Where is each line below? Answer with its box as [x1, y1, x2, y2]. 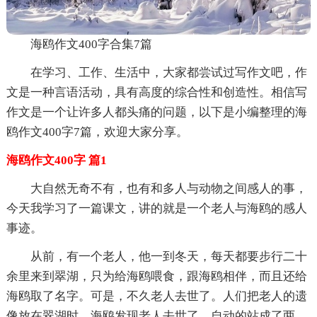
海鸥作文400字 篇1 [6, 153, 107, 167]
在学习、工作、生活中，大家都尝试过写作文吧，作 [30, 65, 307, 79]
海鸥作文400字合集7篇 [30, 37, 152, 51]
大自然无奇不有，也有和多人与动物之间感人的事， [30, 181, 307, 195]
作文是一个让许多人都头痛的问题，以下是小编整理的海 [6, 105, 307, 119]
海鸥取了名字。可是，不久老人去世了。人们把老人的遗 [6, 289, 307, 303]
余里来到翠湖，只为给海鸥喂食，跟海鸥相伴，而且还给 [6, 269, 307, 283]
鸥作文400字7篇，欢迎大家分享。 [6, 125, 188, 139]
